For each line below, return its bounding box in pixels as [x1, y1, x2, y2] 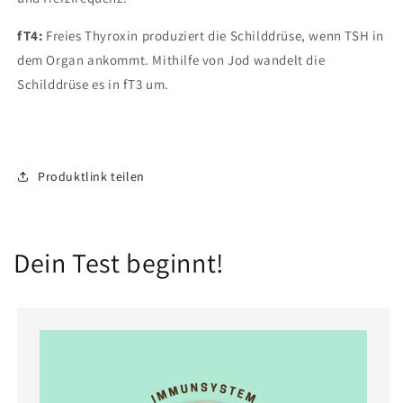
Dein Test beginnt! [13, 245, 224, 281]
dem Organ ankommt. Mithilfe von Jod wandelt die [17, 51, 326, 68]
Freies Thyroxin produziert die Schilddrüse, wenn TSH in [46, 27, 385, 44]
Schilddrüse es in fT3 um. [17, 76, 170, 93]
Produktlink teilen [38, 167, 145, 184]
